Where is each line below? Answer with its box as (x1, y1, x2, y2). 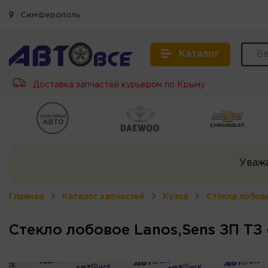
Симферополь (18, 12, 81, 19)
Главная (9, 193, 44, 200)
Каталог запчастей (62, 193, 145, 200)
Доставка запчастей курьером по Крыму (31, 81, 205, 89)
